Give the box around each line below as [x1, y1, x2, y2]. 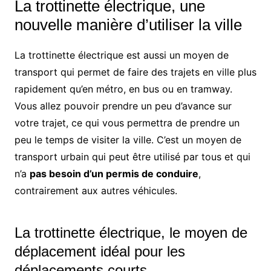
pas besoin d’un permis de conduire [29, 168, 198, 180]
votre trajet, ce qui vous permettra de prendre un [14, 117, 240, 129]
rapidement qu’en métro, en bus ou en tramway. [14, 83, 232, 96]
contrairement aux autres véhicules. [14, 184, 177, 197]
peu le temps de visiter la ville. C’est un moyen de [14, 134, 241, 146]
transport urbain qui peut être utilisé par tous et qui [14, 151, 250, 163]
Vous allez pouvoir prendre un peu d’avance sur [14, 100, 232, 113]
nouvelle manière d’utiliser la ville [14, 16, 242, 34]
